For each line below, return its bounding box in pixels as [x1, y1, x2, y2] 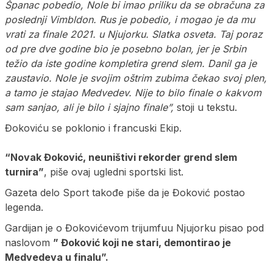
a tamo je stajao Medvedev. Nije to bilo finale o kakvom [5, 87, 261, 99]
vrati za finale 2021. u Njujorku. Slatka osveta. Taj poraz [5, 28, 263, 41]
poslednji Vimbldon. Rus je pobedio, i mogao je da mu [5, 13, 255, 26]
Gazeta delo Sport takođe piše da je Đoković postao [5, 186, 245, 199]
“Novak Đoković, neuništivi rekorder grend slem [5, 151, 237, 164]
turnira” [5, 166, 44, 179]
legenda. [5, 201, 43, 214]
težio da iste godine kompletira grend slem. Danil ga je [5, 57, 257, 70]
